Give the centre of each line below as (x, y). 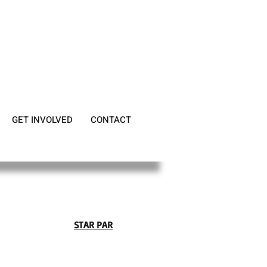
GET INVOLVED (42, 120)
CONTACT (111, 120)
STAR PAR (93, 225)
